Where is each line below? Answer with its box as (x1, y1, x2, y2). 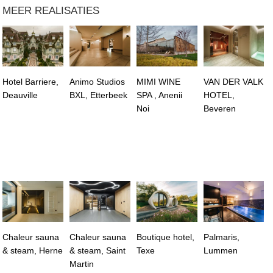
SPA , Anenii (136, 90, 182, 101)
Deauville (2, 90, 38, 101)
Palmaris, (203, 232, 239, 243)
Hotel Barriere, (2, 77, 59, 87)
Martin (69, 259, 94, 269)
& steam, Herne (2, 246, 63, 256)
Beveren (203, 104, 236, 114)
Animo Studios (69, 77, 126, 87)
